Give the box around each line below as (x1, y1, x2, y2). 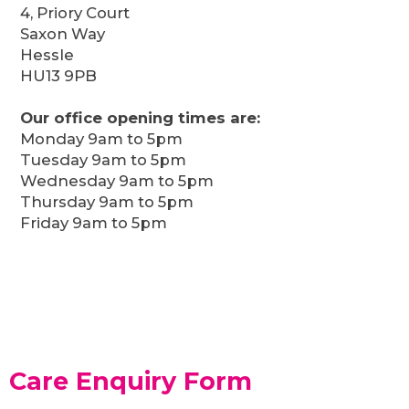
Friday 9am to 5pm (20, 214, 168, 233)
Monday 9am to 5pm (20, 130, 184, 149)
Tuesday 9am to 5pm (20, 151, 187, 170)
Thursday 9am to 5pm (20, 193, 194, 212)
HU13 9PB (20, 67, 98, 86)
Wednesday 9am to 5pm (20, 172, 215, 191)
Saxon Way (20, 25, 106, 44)
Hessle (20, 46, 75, 65)
